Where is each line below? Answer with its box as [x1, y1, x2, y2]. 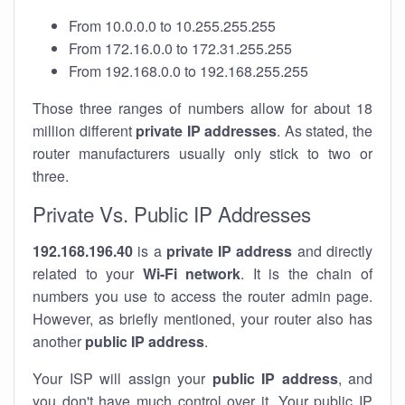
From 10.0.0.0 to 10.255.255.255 [69, 15, 276, 36]
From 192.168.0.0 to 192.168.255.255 [69, 61, 308, 81]
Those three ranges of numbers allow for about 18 [33, 98, 372, 118]
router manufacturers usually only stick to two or [33, 143, 372, 164]
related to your [33, 263, 143, 284]
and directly [292, 240, 373, 261]
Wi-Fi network [142, 263, 241, 284]
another [33, 331, 85, 352]
